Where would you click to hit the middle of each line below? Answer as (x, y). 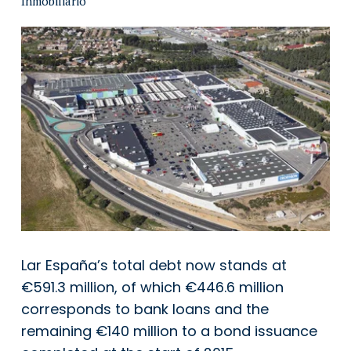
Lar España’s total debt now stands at (154, 265)
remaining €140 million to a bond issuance (169, 331)
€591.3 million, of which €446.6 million (152, 287)
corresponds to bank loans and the (145, 309)
